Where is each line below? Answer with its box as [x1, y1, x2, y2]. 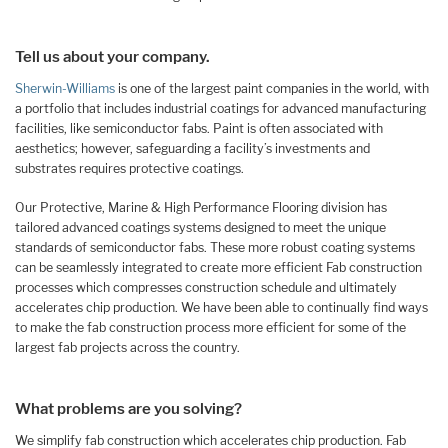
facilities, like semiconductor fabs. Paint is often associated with [15, 121, 383, 137]
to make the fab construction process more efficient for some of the [15, 319, 406, 335]
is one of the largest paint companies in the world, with [115, 81, 429, 97]
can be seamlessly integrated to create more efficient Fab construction [15, 259, 422, 275]
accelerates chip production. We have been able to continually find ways [15, 299, 428, 315]
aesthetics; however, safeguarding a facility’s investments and [15, 141, 370, 157]
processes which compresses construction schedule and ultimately [15, 279, 397, 295]
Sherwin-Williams [15, 81, 115, 97]
